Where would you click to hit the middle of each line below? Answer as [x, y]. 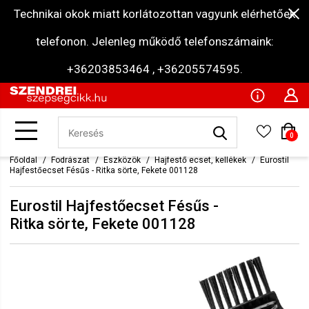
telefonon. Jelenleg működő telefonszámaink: [154, 41]
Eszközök [122, 160]
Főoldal [23, 160]
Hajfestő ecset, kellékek [200, 160]
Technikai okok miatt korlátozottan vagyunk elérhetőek [154, 14]
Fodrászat [70, 160]
